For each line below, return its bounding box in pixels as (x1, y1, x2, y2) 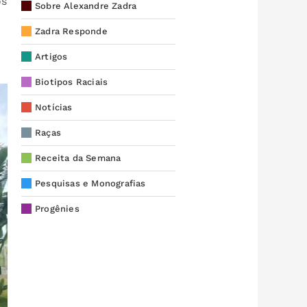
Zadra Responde (34, 25, 108, 36)
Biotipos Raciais (34, 76, 108, 87)
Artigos (34, 51, 68, 62)
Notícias (34, 101, 73, 112)
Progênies (34, 203, 79, 214)
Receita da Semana (34, 152, 121, 163)
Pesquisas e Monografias (34, 177, 146, 188)
